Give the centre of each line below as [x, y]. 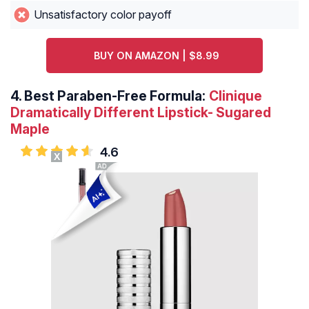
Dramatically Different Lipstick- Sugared [141, 113]
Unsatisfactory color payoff [102, 15]
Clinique [236, 96]
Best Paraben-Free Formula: [115, 96]
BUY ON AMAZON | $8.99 [156, 56]
